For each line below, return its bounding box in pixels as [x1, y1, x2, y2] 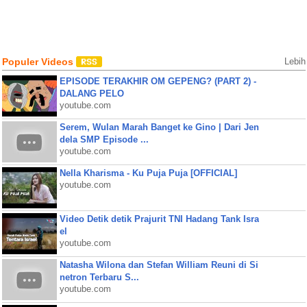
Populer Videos [1, 56, 76, 67]
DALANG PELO [59, 88, 124, 99]
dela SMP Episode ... [59, 134, 149, 145]
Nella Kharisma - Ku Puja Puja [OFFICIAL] [59, 168, 237, 178]
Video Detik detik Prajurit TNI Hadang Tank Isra [59, 214, 259, 224]
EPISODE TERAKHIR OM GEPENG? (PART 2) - [59, 76, 256, 86]
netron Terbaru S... [59, 272, 139, 282]
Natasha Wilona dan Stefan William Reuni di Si [59, 260, 258, 270]
